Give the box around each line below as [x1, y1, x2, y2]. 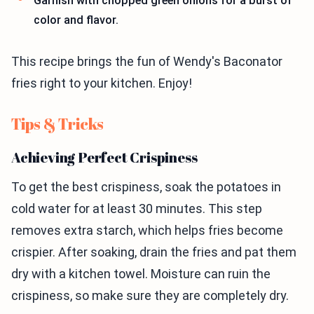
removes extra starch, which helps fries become [11, 223, 283, 238]
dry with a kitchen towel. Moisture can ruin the [11, 266, 271, 282]
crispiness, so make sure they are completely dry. [11, 288, 289, 303]
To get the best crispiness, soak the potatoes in [11, 179, 281, 195]
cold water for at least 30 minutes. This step [11, 201, 262, 217]
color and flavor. [34, 13, 118, 27]
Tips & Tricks [11, 114, 104, 135]
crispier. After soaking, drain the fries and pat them [11, 245, 296, 260]
